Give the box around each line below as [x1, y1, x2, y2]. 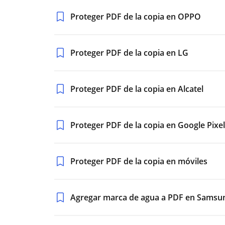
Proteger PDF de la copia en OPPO [70, 11, 201, 22]
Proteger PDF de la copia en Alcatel [70, 83, 203, 94]
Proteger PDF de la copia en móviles [70, 156, 207, 167]
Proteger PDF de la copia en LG [70, 47, 188, 58]
